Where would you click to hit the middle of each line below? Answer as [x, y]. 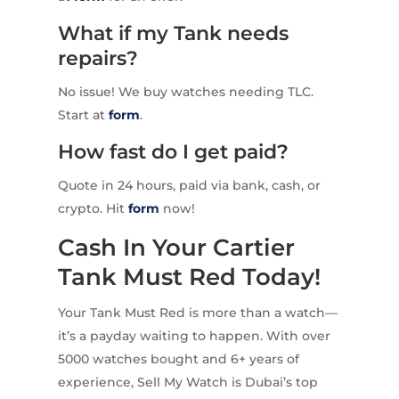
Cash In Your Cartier [176, 247]
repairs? [98, 58]
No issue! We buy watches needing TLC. [185, 91]
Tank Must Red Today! [189, 277]
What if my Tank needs [173, 33]
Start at [83, 114]
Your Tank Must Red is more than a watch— [197, 312]
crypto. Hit [93, 208]
